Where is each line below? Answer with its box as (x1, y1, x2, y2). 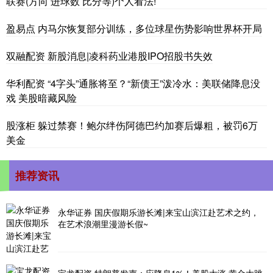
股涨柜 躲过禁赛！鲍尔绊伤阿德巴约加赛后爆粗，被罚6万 (6, 118, 258, 132)
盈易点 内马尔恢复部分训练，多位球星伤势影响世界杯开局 (6, 21, 262, 35)
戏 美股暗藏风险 (6, 91, 77, 105)
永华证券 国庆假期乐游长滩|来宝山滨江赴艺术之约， (58, 206, 259, 218)
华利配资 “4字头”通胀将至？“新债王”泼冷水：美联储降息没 (6, 76, 260, 90)
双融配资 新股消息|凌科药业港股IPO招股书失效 (6, 49, 213, 63)
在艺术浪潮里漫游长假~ (58, 218, 148, 230)
